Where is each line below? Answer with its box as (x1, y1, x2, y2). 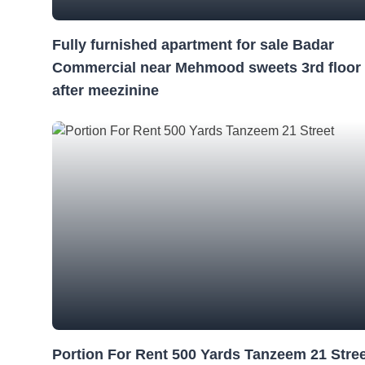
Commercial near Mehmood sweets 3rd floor (52, 59, 361, 76)
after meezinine (52, 82, 159, 99)
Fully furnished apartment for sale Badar (52, 37, 334, 53)
